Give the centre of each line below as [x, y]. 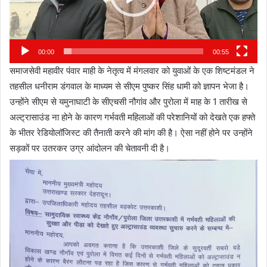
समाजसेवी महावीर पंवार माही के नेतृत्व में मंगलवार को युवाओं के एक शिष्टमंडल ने [132, 71]
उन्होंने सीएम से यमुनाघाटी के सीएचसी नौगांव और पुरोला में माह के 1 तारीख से [128, 102]
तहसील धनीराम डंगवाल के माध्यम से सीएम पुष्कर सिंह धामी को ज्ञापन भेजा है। [129, 86]
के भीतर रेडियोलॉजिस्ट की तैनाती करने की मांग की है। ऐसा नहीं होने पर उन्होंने [131, 133]
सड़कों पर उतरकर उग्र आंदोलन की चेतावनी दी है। [90, 148]
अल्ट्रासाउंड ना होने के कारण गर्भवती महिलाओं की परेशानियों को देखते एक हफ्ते [132, 117]
